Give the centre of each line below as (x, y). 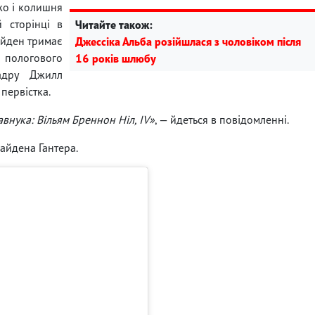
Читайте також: (114, 24)
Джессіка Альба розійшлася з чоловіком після (188, 41)
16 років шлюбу (116, 58)
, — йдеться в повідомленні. (222, 119)
